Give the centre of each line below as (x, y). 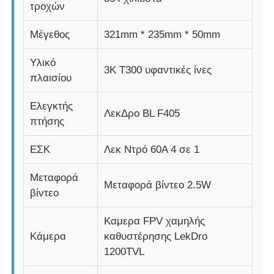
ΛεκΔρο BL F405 (142, 113)
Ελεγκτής (52, 106)
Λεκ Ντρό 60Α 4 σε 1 (152, 149)
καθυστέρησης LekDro (156, 236)
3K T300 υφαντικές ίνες (158, 70)
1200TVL (124, 251)
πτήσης (47, 121)
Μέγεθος (50, 34)
